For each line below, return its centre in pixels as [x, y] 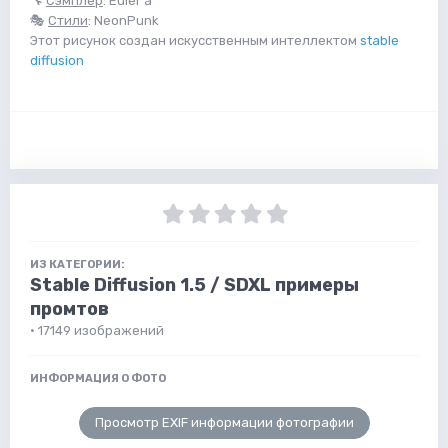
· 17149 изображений [97, 330]
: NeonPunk [123, 20]
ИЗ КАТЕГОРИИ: [77, 264]
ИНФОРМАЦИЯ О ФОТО [98, 378]
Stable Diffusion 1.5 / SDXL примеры [194, 284]
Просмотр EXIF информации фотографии [224, 422]
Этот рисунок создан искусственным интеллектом [195, 40]
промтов [69, 308]
